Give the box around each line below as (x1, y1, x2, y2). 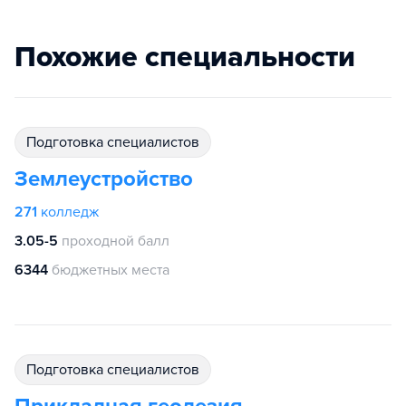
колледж (41, 203, 99, 221)
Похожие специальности (14, 40, 355, 74)
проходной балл (62, 232, 169, 250)
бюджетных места (52, 261, 169, 279)
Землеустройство (14, 166, 193, 192)
